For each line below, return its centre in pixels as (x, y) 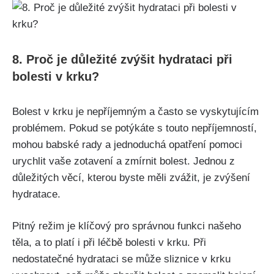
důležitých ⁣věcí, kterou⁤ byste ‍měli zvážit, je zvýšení (131, 177)
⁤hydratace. (36, 194)
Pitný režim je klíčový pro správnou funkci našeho (127, 226)
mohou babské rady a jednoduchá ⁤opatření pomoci (127, 144)
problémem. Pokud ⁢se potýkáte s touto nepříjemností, (135, 128)
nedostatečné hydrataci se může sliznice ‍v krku (121, 259)
